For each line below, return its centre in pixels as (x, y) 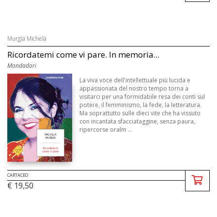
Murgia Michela (27, 38)
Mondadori (22, 65)
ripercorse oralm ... (106, 129)
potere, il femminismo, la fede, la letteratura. (141, 105)
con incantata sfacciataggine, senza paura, (138, 121)
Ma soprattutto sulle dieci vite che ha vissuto (140, 113)
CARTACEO (18, 175)
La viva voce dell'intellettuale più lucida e (135, 80)
